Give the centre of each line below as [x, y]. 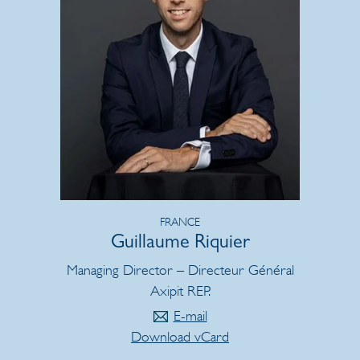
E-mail [190, 315]
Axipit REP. [180, 290]
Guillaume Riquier [180, 244]
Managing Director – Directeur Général [180, 270]
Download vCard [180, 336]
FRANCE [180, 222]
